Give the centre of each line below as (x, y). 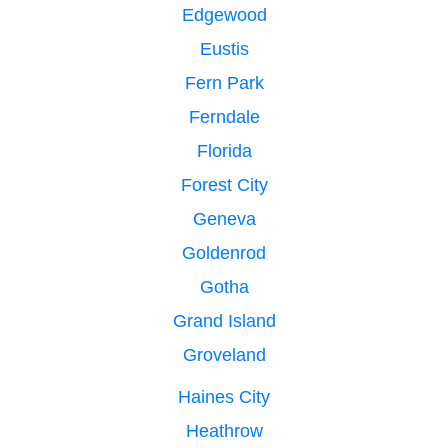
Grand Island (224, 320)
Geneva (224, 218)
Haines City (224, 396)
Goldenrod (224, 252)
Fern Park (224, 82)
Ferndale (224, 116)
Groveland (224, 354)
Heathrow (224, 430)
